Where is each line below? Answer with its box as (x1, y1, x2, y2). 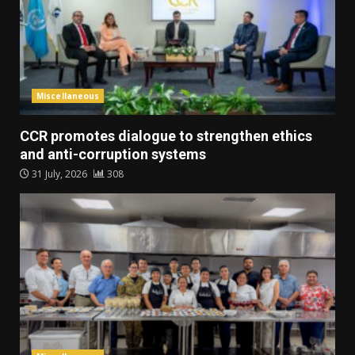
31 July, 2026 (29, 167, 90, 181)
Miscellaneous (36, 90, 100, 102)
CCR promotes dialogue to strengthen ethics (20, 128, 312, 145)
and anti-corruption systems (20, 146, 206, 163)
